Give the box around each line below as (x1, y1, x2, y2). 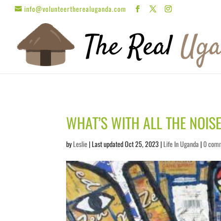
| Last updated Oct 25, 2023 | (87, 139, 164, 149)
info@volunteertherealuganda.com (24, 3, 126, 14)
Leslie (73, 139, 88, 149)
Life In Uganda (163, 139, 199, 149)
